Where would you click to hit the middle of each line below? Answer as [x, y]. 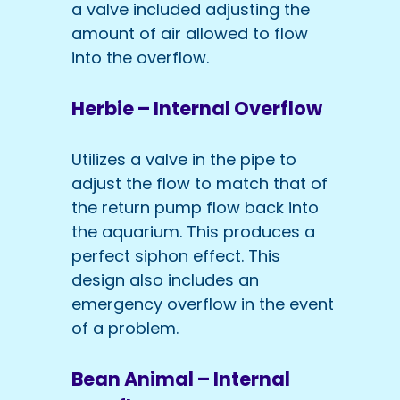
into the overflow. [140, 58]
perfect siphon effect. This [176, 256]
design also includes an [165, 280]
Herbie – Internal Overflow [197, 109]
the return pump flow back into [195, 208]
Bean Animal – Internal [181, 379]
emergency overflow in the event [203, 304]
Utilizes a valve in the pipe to [184, 160]
